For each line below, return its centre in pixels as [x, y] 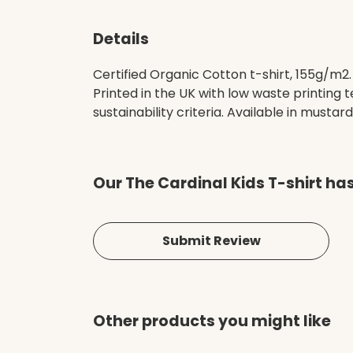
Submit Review [211, 241]
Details [121, 39]
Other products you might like [212, 321]
